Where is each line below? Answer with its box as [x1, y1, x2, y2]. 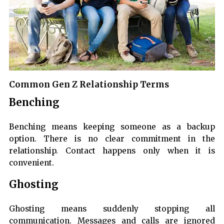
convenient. [9, 158, 54, 168]
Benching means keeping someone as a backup [9, 122, 215, 132]
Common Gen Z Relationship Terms [9, 79, 169, 90]
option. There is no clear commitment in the [9, 134, 215, 144]
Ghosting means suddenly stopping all [9, 204, 215, 214]
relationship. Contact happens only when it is [9, 146, 215, 156]
